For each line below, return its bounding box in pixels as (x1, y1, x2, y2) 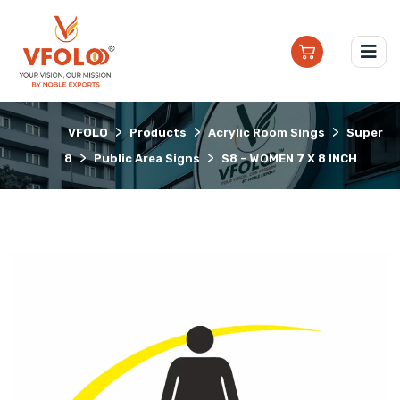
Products (129, 126, 187, 140)
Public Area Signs (94, 152, 200, 166)
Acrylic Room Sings (208, 126, 325, 140)
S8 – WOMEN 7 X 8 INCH (221, 152, 357, 166)
